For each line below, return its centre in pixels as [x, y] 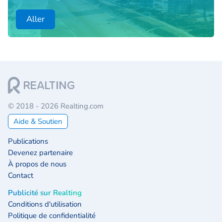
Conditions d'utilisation [45, 204]
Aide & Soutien [38, 121]
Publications [28, 141]
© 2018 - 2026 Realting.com [56, 106]
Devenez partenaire [40, 153]
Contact [21, 175]
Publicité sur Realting [45, 193]
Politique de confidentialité [52, 216]
